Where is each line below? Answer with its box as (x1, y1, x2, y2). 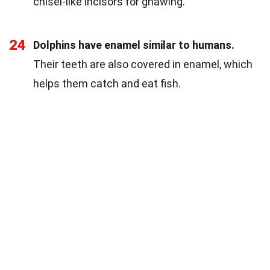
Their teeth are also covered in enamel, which (33, 58, 253, 71)
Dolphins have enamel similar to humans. (33, 39, 234, 52)
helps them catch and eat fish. (33, 77, 181, 90)
